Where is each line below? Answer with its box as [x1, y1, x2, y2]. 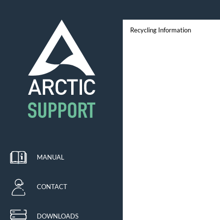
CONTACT [37, 183, 67, 191]
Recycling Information [130, 26, 191, 34]
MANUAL [37, 153, 64, 161]
